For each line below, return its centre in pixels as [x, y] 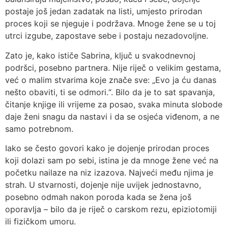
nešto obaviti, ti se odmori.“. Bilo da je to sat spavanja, [110, 92]
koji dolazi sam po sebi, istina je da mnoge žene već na [112, 161]
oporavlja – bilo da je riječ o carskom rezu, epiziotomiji [111, 209]
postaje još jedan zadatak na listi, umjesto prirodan [104, 11]
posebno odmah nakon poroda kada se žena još [98, 197]
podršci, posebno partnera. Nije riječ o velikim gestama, [113, 67]
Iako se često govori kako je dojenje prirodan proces [107, 148]
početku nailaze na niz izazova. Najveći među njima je [109, 173]
